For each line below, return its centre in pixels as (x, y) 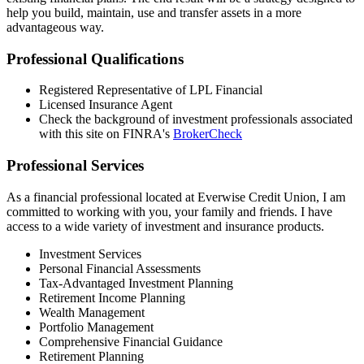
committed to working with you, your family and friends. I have (169, 211)
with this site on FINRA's (106, 134)
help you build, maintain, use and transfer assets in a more (154, 12)
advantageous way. (55, 27)
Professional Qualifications (95, 58)
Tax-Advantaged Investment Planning (136, 283)
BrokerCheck (208, 134)
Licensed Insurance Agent (106, 105)
